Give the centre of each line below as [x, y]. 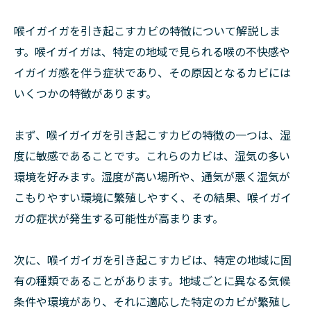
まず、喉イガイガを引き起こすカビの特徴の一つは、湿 [152, 135]
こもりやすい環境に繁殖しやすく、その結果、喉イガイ [153, 197]
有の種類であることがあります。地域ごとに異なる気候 [152, 280]
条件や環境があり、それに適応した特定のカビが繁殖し [152, 301]
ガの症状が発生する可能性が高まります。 [119, 218]
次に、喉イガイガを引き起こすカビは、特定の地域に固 [153, 260]
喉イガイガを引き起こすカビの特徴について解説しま [147, 31]
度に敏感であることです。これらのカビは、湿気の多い [152, 155]
